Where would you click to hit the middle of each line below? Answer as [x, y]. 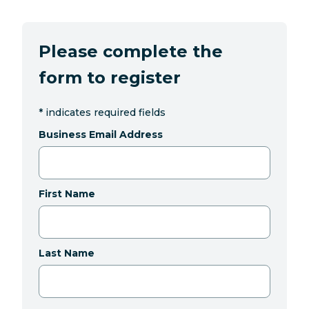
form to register [110, 78]
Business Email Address [101, 135]
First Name [67, 194]
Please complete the [131, 52]
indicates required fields [106, 113]
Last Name [67, 253]
